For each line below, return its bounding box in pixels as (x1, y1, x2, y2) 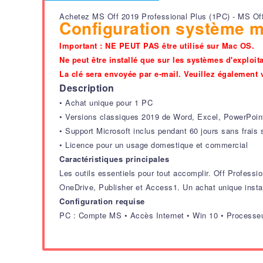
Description (59, 81, 114, 95)
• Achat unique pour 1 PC (59, 97, 153, 108)
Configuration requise (59, 195, 145, 207)
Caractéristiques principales (59, 153, 169, 164)
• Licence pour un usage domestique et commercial (59, 139, 248, 150)
